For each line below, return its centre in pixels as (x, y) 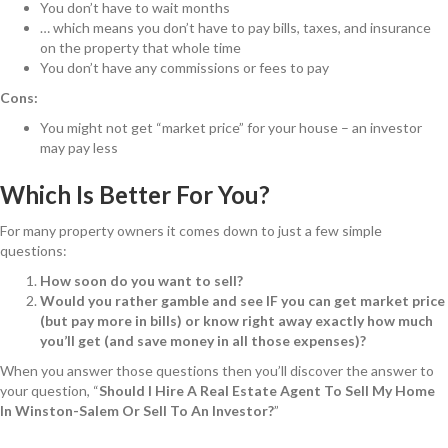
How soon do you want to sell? (141, 281)
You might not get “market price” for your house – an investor (231, 128)
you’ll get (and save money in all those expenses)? (203, 341)
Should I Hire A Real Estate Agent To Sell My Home (267, 391)
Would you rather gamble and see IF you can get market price (242, 301)
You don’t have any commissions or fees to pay (184, 68)
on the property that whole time (140, 48)
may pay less (79, 148)
